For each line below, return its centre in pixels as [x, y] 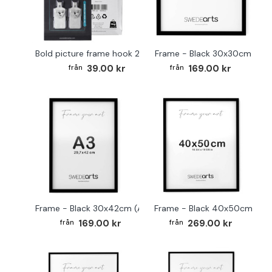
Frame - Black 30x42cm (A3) [93, 208]
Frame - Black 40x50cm [203, 208]
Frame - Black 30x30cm [203, 53]
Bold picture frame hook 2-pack [100, 53]
